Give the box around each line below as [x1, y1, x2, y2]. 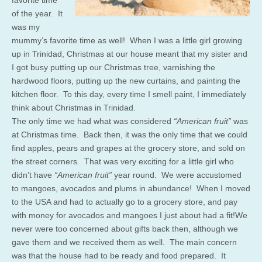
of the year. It [12, 8, 63, 18]
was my [12, 22, 40, 32]
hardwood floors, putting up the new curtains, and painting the [12, 75, 240, 85]
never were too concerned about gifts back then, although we [12, 223, 238, 233]
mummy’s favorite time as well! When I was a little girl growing [12, 35, 242, 45]
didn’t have [12, 170, 54, 180]
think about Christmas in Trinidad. [12, 102, 136, 112]
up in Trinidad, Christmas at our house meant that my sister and [12, 49, 247, 58]
